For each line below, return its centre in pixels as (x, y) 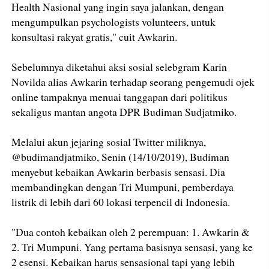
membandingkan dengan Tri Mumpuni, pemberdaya (123, 187)
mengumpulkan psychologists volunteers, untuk (114, 22)
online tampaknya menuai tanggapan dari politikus (120, 97)
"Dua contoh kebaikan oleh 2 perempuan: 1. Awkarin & (131, 232)
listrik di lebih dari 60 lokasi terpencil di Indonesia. (121, 202)
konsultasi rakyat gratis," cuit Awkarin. (95, 37)
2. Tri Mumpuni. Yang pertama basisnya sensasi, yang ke (132, 247)
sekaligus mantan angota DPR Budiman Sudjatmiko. (124, 112)
